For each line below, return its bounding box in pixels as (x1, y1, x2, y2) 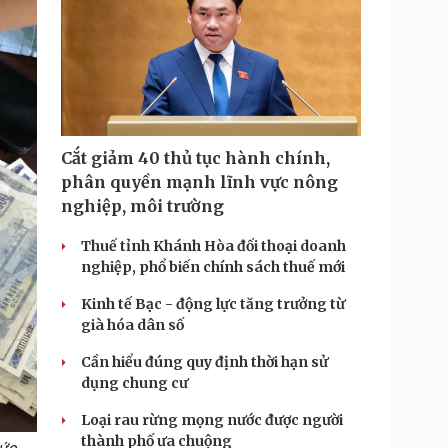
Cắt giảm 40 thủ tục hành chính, (61, 148, 330, 168)
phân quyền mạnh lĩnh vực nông (61, 172, 338, 192)
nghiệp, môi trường (61, 196, 224, 216)
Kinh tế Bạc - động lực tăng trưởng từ (81, 295, 345, 313)
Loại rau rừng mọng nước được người (81, 411, 343, 429)
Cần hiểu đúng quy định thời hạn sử (81, 353, 328, 371)
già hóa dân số (81, 316, 184, 334)
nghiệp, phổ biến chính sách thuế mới (81, 258, 345, 276)
